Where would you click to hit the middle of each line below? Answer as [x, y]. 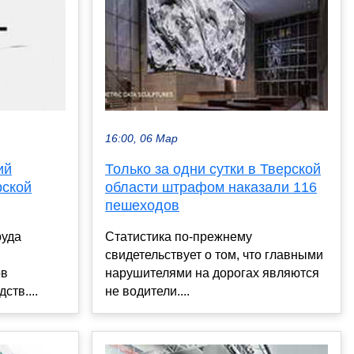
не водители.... [147, 292]
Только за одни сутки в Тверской [213, 169]
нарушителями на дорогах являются [212, 273]
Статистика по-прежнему [179, 237]
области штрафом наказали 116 [211, 188]
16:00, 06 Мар [141, 139]
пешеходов [142, 206]
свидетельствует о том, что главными [214, 255]
